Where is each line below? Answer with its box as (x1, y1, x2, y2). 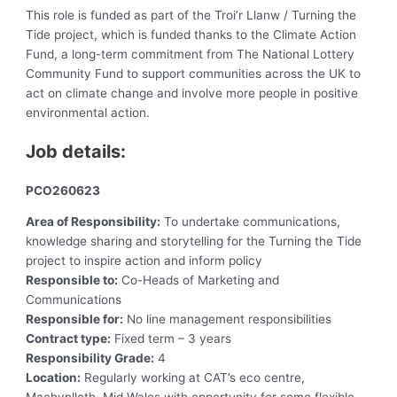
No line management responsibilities (123, 312, 332, 327)
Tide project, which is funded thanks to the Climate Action (26, 27, 357, 42)
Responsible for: (26, 312, 124, 327)
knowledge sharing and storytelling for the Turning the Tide (26, 234, 362, 249)
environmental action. (26, 105, 151, 120)
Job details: (26, 140, 127, 162)
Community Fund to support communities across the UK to (26, 66, 362, 81)
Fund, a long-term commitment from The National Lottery (26, 46, 355, 61)
